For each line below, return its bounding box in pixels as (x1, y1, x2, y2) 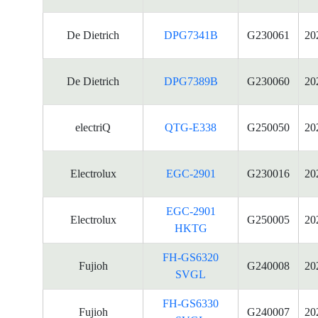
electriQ (75, 121, 111, 133)
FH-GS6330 (163, 297, 219, 309)
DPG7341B (163, 29, 218, 41)
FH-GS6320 (163, 251, 219, 263)
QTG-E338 (165, 121, 216, 133)
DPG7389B (163, 75, 218, 87)
